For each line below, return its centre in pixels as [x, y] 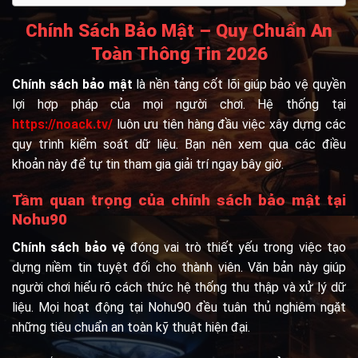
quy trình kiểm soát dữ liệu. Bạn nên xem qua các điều [179, 145]
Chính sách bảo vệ [69, 247]
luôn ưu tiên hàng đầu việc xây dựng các [231, 125]
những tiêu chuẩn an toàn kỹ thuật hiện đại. [131, 327]
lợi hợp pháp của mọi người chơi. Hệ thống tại [179, 105]
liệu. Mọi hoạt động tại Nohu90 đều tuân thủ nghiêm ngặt [179, 307]
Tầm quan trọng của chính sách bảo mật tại [179, 200]
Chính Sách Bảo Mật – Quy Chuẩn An [179, 30]
